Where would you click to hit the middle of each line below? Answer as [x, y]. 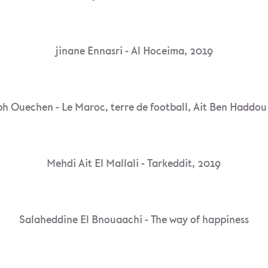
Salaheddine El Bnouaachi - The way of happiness [134, 220]
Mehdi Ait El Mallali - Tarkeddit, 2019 [134, 164]
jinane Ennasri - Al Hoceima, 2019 [134, 51]
